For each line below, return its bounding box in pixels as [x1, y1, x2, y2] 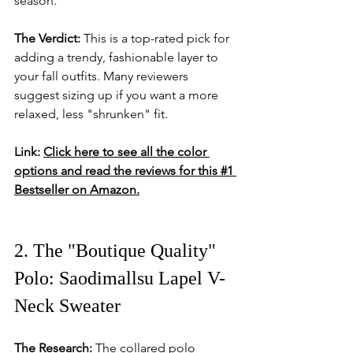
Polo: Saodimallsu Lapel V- [14, 268, 225, 288]
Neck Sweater [14, 295, 121, 316]
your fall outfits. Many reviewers [14, 69, 191, 84]
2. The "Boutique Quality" [14, 240, 221, 261]
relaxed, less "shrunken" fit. [14, 106, 168, 121]
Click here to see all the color [43, 144, 210, 159]
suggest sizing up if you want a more [14, 87, 221, 102]
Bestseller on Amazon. [14, 182, 139, 197]
